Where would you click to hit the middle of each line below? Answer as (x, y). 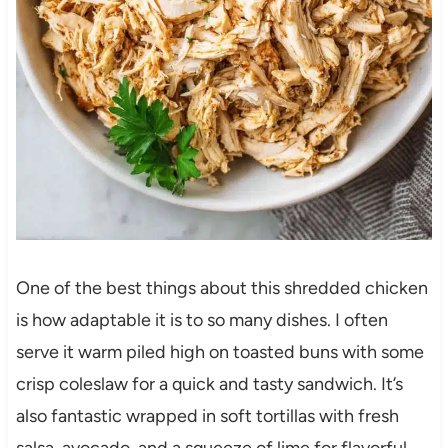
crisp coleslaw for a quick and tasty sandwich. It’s (209, 383)
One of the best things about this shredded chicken (221, 287)
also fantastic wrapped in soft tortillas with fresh (207, 415)
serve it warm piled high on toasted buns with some (219, 351)
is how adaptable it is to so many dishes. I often (201, 319)
